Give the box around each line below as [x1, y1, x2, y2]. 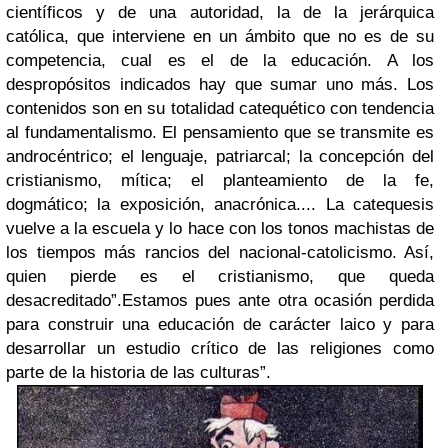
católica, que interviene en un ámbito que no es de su [6, 27, 434, 47]
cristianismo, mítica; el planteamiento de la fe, [6, 171, 434, 191]
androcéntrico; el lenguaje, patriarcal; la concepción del [6, 147, 434, 167]
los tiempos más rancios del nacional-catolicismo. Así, [6, 243, 434, 263]
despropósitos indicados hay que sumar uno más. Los [6, 75, 434, 95]
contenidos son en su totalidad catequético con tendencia [6, 99, 434, 119]
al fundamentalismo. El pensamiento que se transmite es [6, 123, 434, 143]
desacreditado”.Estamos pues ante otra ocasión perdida [6, 291, 434, 311]
